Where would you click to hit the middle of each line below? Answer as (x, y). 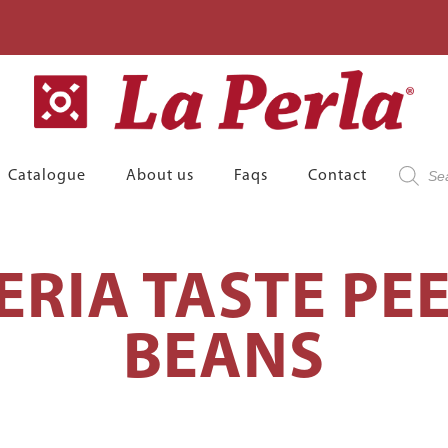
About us (160, 176)
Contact (338, 176)
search (410, 179)
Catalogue (47, 176)
